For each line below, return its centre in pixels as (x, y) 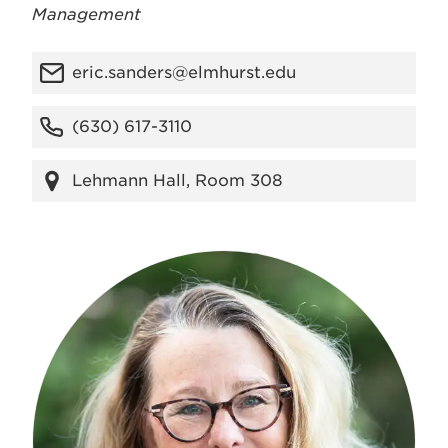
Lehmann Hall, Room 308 (177, 180)
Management (86, 14)
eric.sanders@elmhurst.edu (184, 72)
